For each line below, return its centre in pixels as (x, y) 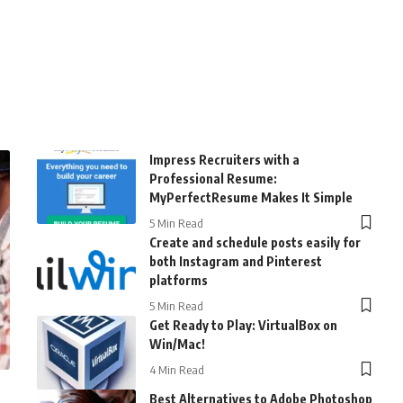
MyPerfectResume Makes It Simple (251, 197)
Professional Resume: (213, 178)
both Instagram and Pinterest (235, 261)
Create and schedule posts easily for (255, 242)
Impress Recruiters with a (224, 159)
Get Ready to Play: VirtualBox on (243, 325)
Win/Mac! (177, 344)
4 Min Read (176, 369)
